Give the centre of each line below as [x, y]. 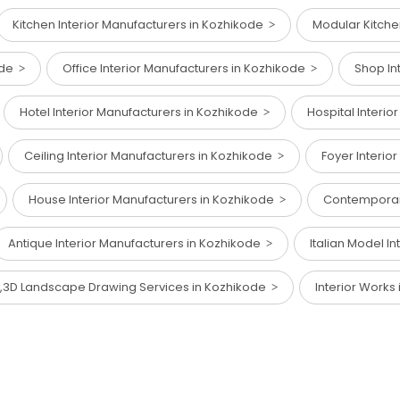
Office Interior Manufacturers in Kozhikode [187, 69]
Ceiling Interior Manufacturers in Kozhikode [151, 156]
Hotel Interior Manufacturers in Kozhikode [142, 112]
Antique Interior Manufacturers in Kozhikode [137, 244]
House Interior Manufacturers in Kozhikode [154, 200]
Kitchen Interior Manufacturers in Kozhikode [141, 25]
